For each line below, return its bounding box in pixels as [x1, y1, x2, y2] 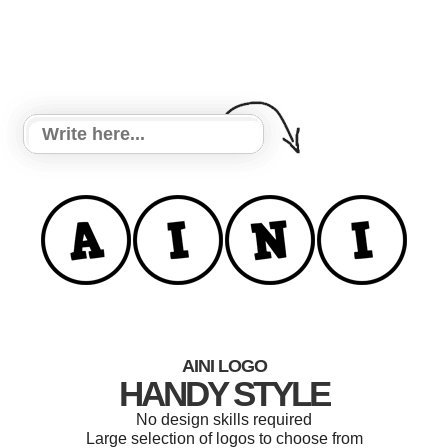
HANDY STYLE [119, 374, 329, 413]
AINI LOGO [181, 356, 267, 376]
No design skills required [136, 411, 312, 428]
